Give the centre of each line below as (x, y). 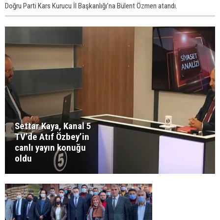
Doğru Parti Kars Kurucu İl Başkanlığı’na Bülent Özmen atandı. (91, 6)
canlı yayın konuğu (50, 148)
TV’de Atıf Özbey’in (52, 137)
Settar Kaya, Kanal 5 (53, 126)
